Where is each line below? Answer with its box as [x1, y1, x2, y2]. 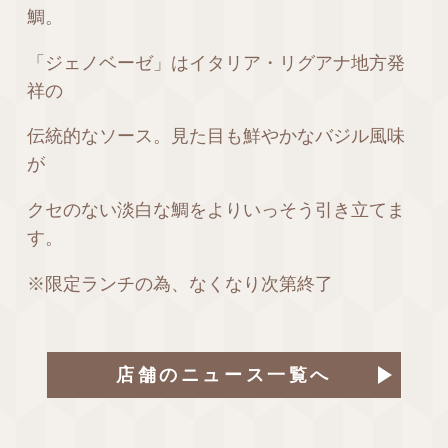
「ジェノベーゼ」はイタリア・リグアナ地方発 [26, 52, 405, 73]
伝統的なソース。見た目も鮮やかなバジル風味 [26, 126, 405, 147]
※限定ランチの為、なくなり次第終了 [26, 274, 333, 295]
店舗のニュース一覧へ [116, 364, 332, 385]
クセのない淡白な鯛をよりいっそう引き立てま [26, 200, 405, 221]
